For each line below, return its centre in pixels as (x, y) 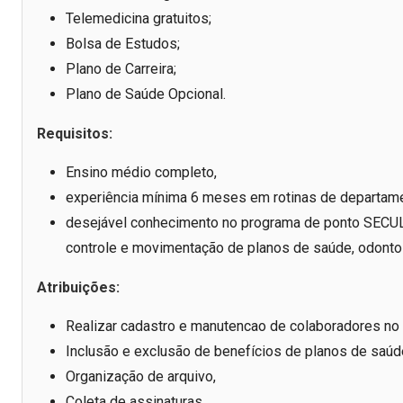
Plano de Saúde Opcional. (146, 94)
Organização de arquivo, (141, 377)
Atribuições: (78, 288)
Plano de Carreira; (121, 69)
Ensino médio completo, (141, 173)
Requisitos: (75, 134)
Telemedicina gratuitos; (139, 19)
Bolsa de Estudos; (123, 44)
